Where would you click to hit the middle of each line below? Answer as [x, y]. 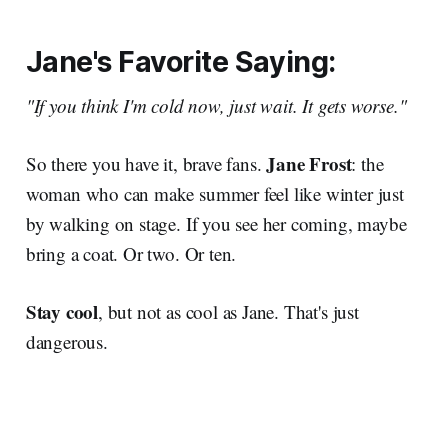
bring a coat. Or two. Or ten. [131, 254]
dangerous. [66, 342]
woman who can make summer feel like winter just [214, 194]
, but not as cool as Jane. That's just [228, 312]
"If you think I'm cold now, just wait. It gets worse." [216, 106]
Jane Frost [309, 164]
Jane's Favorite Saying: [180, 62]
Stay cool [61, 312]
